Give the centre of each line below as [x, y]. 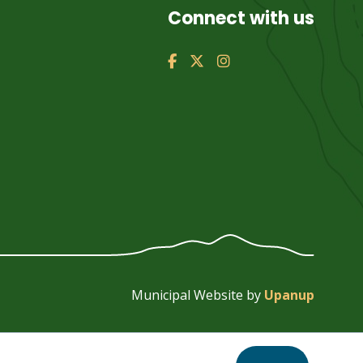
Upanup [290, 295]
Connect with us [241, 19]
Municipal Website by [198, 295]
